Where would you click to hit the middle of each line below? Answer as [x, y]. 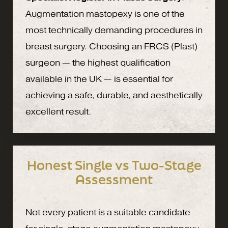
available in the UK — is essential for [99, 79]
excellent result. [58, 112]
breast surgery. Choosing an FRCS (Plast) [111, 47]
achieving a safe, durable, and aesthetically [114, 96]
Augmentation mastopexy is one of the [105, 14]
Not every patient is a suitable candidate [108, 213]
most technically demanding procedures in [114, 31]
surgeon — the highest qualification [98, 63]
